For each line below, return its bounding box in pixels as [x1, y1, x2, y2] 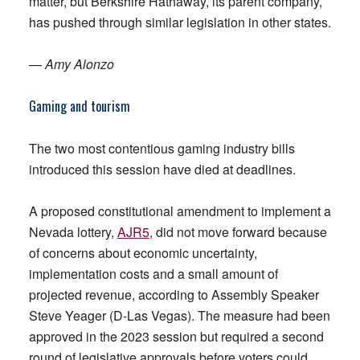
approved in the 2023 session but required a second [28, 327, 324, 346]
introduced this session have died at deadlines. [28, 160, 296, 178]
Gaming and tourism [28, 96, 130, 116]
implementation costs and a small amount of [28, 264, 278, 283]
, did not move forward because [149, 223, 327, 241]
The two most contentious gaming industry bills [28, 139, 295, 157]
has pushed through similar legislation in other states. [28, 13, 331, 31]
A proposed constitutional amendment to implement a [28, 202, 331, 220]
